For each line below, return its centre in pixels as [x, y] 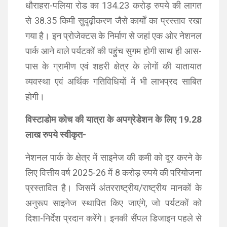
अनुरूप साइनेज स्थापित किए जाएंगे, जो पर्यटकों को [113, 203]
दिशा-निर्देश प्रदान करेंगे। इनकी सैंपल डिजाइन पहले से [113, 218]
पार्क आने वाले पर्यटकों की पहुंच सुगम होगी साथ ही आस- [113, 51]
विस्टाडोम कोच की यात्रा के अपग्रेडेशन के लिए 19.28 [113, 119]
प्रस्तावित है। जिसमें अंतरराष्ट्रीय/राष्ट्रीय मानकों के [113, 188]
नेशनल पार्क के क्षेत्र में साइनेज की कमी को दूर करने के [113, 157]
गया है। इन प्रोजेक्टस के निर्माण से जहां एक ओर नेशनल [113, 36]
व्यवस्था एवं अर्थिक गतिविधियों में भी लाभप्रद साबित [113, 81]
